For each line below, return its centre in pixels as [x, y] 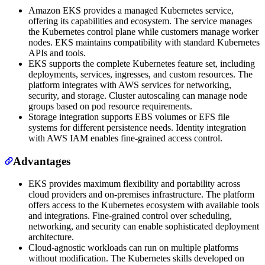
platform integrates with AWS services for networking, [130, 85]
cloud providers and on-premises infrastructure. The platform [141, 195]
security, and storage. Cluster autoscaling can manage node [138, 95]
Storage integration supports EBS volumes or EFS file [129, 117]
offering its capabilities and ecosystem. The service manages [140, 21]
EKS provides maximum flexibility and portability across [134, 184]
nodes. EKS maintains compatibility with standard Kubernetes [144, 42]
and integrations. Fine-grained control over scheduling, [130, 216]
